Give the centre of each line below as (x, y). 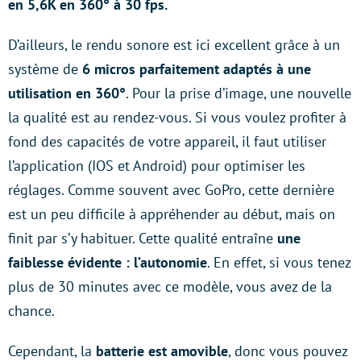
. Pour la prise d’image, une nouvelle (239, 93)
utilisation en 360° (67, 93)
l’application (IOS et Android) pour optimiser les (157, 166)
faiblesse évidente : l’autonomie (108, 262)
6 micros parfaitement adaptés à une (197, 69)
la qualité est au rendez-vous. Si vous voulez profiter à (177, 117)
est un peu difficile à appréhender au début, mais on (172, 214)
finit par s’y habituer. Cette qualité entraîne (143, 238)
